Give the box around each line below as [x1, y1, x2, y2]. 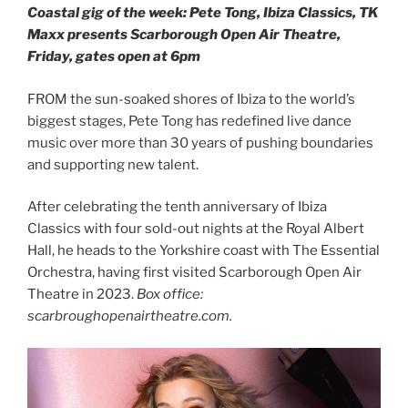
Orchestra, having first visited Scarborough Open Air [27, 264, 362, 281]
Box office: [137, 286, 203, 303]
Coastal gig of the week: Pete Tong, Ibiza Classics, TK [27, 5, 378, 22]
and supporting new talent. [27, 156, 199, 173]
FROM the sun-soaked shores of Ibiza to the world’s [27, 90, 355, 107]
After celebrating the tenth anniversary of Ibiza [27, 199, 327, 216]
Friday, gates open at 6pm [27, 48, 200, 66]
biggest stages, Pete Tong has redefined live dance [27, 112, 352, 129]
